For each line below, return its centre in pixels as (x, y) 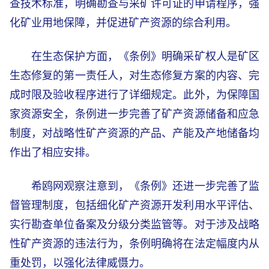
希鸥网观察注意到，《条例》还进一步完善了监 (145, 186)
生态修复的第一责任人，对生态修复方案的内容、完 (134, 75)
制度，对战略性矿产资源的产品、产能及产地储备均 (134, 133)
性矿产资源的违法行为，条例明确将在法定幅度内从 (134, 243)
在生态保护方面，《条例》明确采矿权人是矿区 (145, 56)
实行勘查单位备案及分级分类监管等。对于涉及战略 (134, 224)
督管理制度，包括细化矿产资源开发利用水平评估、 (134, 205)
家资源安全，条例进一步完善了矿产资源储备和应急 (134, 114)
